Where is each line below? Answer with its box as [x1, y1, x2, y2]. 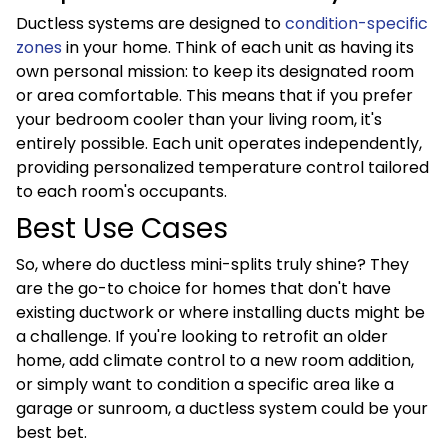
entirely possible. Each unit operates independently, [16, 132, 422, 155]
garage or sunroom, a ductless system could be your [16, 397, 428, 420]
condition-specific [285, 12, 428, 35]
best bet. [16, 421, 87, 444]
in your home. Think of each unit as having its [62, 36, 414, 59]
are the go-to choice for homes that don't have [16, 277, 391, 300]
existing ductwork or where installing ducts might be [16, 301, 425, 324]
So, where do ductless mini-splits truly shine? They [16, 253, 409, 276]
